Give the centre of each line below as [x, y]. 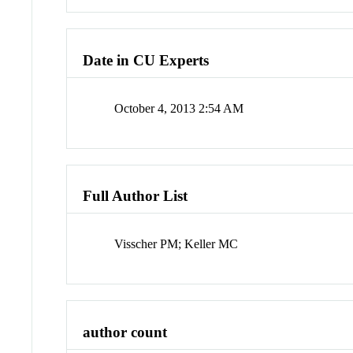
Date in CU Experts [146, 61]
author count [125, 332]
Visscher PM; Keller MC [176, 244]
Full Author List [136, 196]
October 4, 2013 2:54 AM [179, 108]
